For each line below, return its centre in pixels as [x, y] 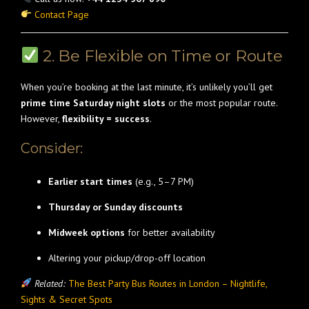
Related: [50, 283]
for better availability [170, 232]
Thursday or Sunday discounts [116, 207]
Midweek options [87, 232]
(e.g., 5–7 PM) [163, 181]
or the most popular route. [221, 103]
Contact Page [61, 14]
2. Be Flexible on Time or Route [161, 56]
